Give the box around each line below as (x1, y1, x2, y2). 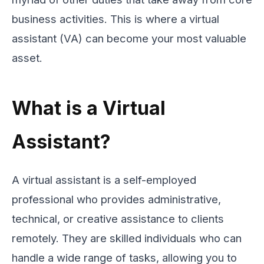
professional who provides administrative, (12, 192, 221, 206)
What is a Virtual (12, 96, 166, 120)
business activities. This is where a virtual (12, 12, 219, 25)
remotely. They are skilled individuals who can (12, 231, 242, 245)
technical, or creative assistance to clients (12, 212, 224, 225)
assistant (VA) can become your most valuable (12, 31, 246, 45)
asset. (12, 51, 42, 64)
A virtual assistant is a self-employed (12, 173, 196, 186)
